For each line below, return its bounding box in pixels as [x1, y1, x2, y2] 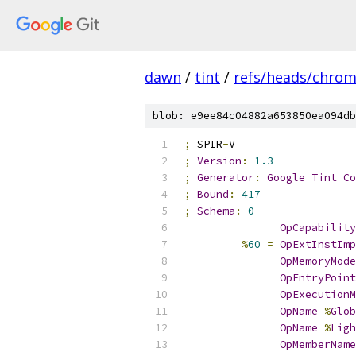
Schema [197, 204, 235, 218]
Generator [197, 171, 254, 184]
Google [267, 171, 305, 184]
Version [197, 154, 242, 168]
